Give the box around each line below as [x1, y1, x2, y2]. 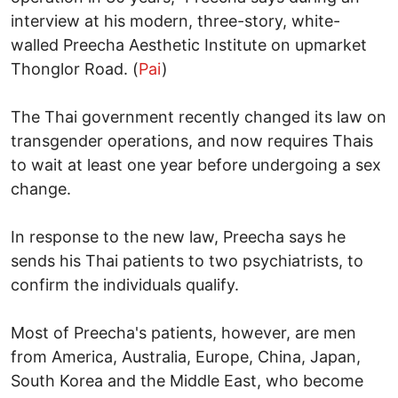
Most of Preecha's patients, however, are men [11, 322, 356, 342]
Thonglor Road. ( [11, 59, 139, 78]
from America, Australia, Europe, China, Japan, [11, 346, 361, 366]
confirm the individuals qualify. [11, 275, 239, 294]
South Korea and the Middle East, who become [11, 370, 363, 390]
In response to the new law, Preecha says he [11, 227, 346, 246]
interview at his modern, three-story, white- [11, 11, 340, 30]
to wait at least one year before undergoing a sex [11, 155, 381, 174]
